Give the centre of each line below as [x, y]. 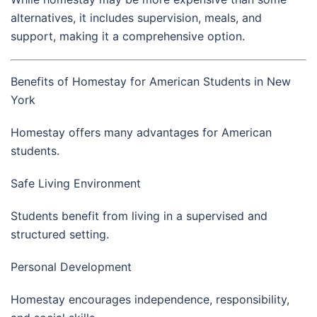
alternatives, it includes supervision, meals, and [136, 17]
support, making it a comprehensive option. [128, 36]
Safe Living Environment [76, 183]
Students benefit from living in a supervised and [139, 215]
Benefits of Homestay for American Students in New [151, 81]
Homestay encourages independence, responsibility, [150, 299]
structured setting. [60, 234]
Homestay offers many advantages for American [141, 132]
